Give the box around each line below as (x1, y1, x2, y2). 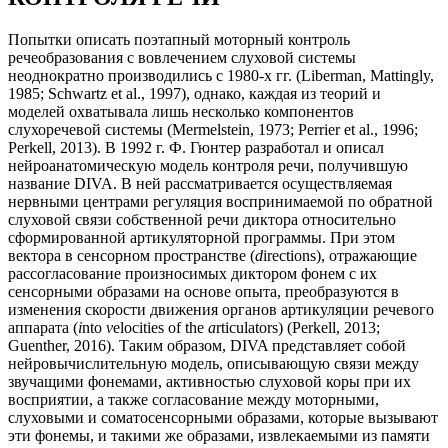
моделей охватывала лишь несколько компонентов (8, 103, 354, 121)
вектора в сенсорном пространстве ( (8, 247, 255, 265)
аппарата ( (8, 319, 78, 337)
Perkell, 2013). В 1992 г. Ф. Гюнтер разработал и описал (8, 139, 384, 157)
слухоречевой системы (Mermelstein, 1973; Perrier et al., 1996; (8, 121, 418, 139)
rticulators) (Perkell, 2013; (216, 319, 380, 337)
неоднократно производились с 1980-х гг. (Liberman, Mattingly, (8, 67, 434, 85)
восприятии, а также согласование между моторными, (8, 391, 379, 409)
